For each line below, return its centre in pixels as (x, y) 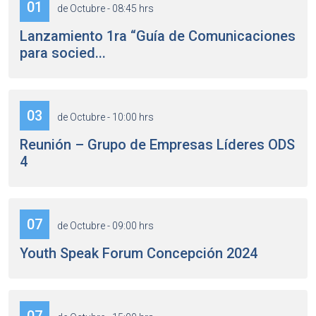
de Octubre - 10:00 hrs (104, 117)
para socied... (63, 53)
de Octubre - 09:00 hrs (104, 226)
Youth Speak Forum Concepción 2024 (139, 253)
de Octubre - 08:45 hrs (104, 8)
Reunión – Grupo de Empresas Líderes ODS (157, 145)
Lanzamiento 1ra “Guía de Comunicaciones (158, 36)
